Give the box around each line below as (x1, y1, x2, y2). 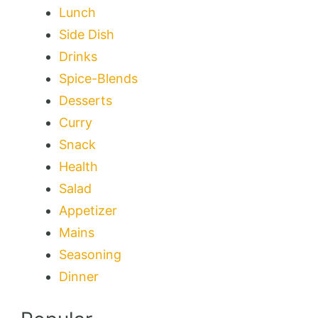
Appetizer (59, 202, 117, 218)
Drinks (59, 48, 97, 64)
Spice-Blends (59, 70, 138, 86)
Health (59, 158, 98, 174)
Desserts (59, 92, 112, 108)
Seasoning (59, 246, 121, 262)
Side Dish (59, 26, 114, 42)
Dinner (59, 268, 99, 284)
